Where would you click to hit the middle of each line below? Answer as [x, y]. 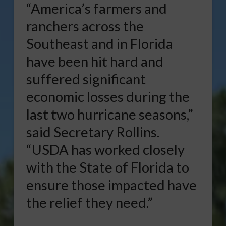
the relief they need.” [89, 202]
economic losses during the [108, 96]
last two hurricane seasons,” [109, 114]
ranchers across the [85, 26]
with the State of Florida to [107, 167]
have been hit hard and [95, 61]
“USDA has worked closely [105, 149]
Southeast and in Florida [99, 43]
